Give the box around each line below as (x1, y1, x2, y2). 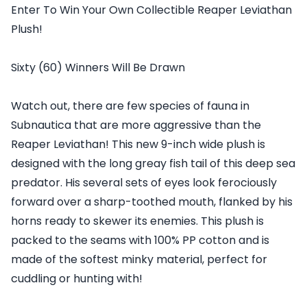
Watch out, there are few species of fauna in (11, 97, 249, 114)
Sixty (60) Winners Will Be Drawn (11, 59, 185, 75)
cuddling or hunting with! (11, 270, 143, 286)
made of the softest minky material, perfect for (11, 251, 267, 267)
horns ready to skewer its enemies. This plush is (11, 212, 264, 229)
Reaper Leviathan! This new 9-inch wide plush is (11, 136, 265, 152)
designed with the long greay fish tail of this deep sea (11, 155, 295, 171)
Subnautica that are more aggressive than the (11, 116, 261, 133)
